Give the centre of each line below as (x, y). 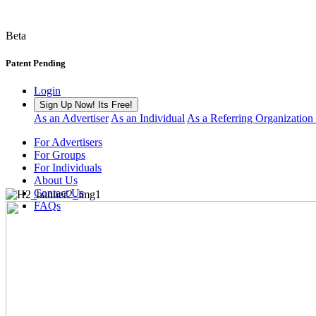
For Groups (60, 155)
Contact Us (59, 193)
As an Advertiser (71, 119)
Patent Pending (36, 63)
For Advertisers (68, 142)
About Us (56, 181)
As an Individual (148, 119)
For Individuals (68, 168)
